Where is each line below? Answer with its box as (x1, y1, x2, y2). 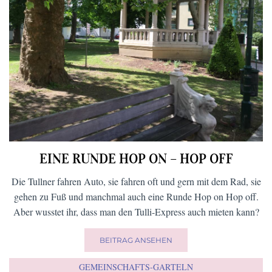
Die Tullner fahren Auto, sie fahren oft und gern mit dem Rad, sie (11, 175, 261, 188)
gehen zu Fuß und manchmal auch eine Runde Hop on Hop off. (13, 190, 259, 203)
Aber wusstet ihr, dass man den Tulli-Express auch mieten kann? (13, 205, 259, 219)
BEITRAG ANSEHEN (100, 236, 172, 245)
